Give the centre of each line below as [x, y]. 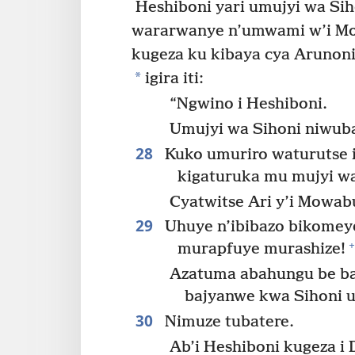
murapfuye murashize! [261, 250]
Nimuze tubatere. [227, 323]
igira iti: [172, 79]
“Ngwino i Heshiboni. [249, 104]
